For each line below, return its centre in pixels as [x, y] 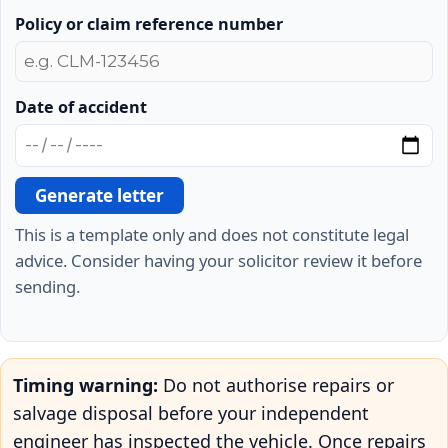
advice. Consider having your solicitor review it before [218, 260]
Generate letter [99, 195]
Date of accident [81, 106]
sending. [47, 286]
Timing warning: [85, 384]
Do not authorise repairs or [276, 384]
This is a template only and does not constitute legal [212, 234]
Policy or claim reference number [149, 23]
